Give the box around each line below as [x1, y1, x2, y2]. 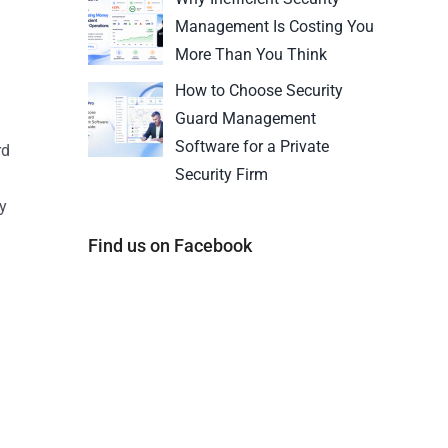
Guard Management [175, 108, 316, 128]
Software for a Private [175, 136, 329, 156]
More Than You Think [175, 45, 327, 65]
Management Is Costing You [175, 17, 374, 37]
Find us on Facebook [88, 234, 252, 256]
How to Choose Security [175, 80, 343, 100]
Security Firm [175, 164, 268, 184]
